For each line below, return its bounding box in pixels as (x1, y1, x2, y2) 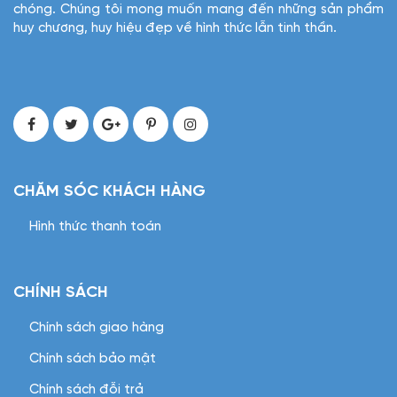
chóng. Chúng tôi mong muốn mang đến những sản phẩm (13, 3, 384, 17)
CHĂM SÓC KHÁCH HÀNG (13, 183, 206, 200)
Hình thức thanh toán (29, 220, 161, 234)
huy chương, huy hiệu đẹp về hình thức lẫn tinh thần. (13, 21, 337, 35)
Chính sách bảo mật (29, 352, 156, 366)
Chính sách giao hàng (29, 321, 164, 335)
